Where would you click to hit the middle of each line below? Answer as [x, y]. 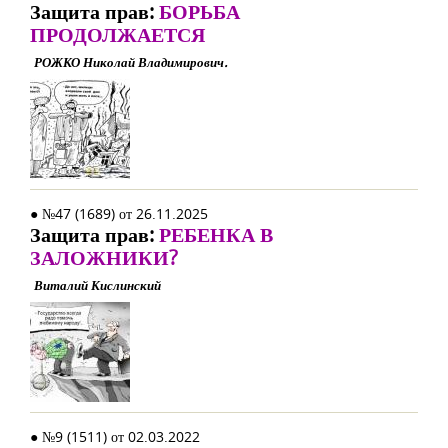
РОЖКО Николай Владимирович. [130, 62]
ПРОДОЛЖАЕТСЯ [117, 34]
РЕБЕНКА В [216, 234]
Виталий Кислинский [97, 285]
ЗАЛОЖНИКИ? [104, 257]
